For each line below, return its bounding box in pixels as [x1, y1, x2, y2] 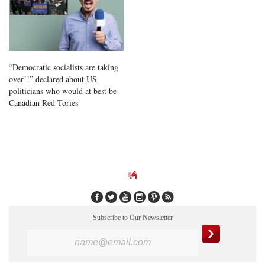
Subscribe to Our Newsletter [92, 214, 173, 222]
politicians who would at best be [9, 85, 117, 96]
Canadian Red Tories [9, 96, 78, 108]
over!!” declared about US [9, 73, 97, 85]
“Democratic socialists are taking [9, 61, 118, 73]
